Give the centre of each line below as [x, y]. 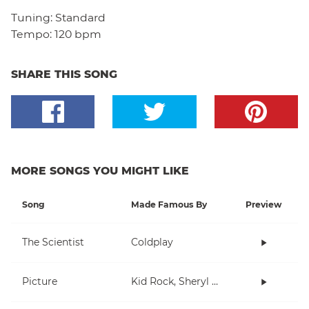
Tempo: [31, 34]
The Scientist [53, 242]
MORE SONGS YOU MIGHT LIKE [100, 170]
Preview [263, 204]
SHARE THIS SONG [64, 74]
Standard [80, 17]
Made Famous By [169, 204]
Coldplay [152, 242]
